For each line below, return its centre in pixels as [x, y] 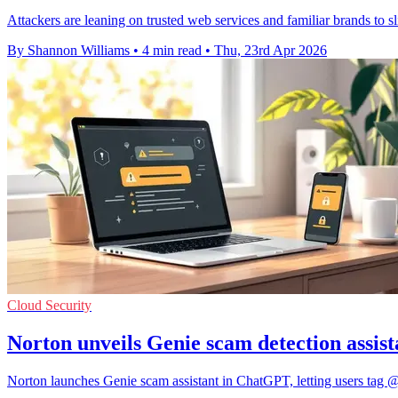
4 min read [172, 51]
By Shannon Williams [68, 51]
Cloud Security [49, 306]
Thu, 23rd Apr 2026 [271, 51]
